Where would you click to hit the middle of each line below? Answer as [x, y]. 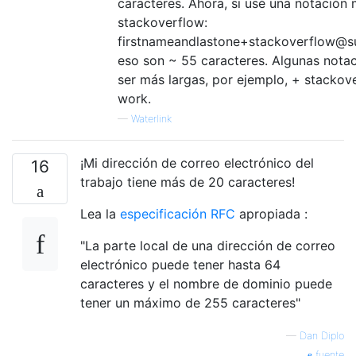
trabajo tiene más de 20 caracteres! [188, 182]
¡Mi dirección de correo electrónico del [197, 163]
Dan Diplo [322, 336]
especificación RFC [178, 214]
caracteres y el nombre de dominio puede [206, 284]
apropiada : [271, 214]
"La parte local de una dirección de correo [208, 246]
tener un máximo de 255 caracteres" [190, 303]
